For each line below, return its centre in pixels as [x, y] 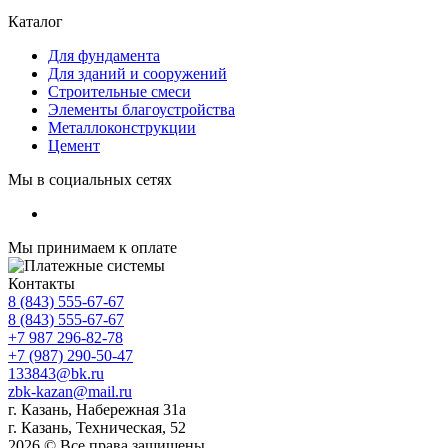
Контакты [41, 283]
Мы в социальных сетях [90, 179]
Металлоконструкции [122, 127]
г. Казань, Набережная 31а [97, 409]
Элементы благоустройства [141, 109]
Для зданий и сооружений [137, 73]
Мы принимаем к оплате [92, 247]
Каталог [35, 21]
